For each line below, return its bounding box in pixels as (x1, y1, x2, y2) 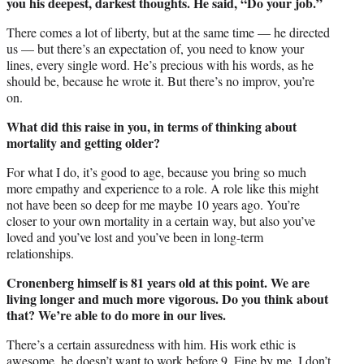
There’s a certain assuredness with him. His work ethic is (6, 335, 296, 353)
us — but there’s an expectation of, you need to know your (6, 39, 304, 57)
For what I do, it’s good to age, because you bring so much (6, 162, 306, 180)
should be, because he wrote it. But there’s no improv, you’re (6, 71, 314, 89)
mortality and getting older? (6, 132, 160, 152)
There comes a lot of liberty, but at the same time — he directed (6, 23, 330, 41)
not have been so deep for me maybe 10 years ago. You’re (6, 195, 300, 213)
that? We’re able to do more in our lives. (6, 305, 226, 324)
